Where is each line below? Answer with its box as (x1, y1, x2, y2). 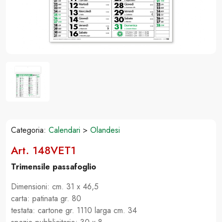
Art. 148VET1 (11, 143, 76, 158)
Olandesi (90, 124, 120, 136)
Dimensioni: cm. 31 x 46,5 (11, 181, 99, 192)
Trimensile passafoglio (11, 161, 96, 172)
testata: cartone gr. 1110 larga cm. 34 (11, 205, 137, 216)
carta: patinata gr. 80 (11, 193, 81, 204)
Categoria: (11, 124, 49, 136)
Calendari (49, 124, 80, 136)
